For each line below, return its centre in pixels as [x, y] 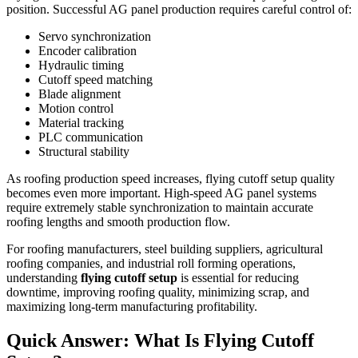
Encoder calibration [88, 50]
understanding [44, 277]
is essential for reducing [238, 277]
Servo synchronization [95, 36]
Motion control [76, 108]
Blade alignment [80, 93]
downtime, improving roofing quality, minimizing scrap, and [158, 292]
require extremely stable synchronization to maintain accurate [160, 207]
